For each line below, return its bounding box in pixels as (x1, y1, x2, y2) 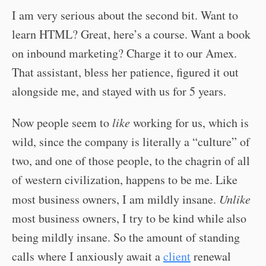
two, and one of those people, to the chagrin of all (12, 153, 250, 169)
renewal (191, 248, 231, 264)
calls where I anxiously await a (12, 248, 163, 264)
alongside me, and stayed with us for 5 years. (12, 83, 226, 99)
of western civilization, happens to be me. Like (12, 172, 237, 188)
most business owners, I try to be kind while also (12, 210, 246, 226)
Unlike (219, 191, 251, 207)
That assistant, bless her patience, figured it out (12, 64, 239, 80)
